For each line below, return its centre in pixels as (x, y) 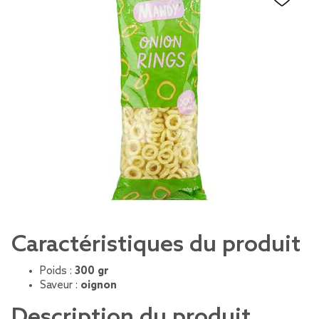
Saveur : (60, 286)
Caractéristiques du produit (156, 245)
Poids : (57, 271)
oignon (99, 286)
